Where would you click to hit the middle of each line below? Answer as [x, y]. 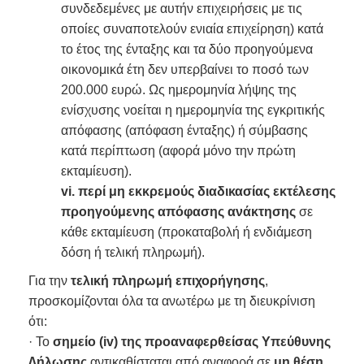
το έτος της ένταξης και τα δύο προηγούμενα [187, 49]
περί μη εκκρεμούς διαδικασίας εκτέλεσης [207, 191]
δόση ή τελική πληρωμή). [133, 252]
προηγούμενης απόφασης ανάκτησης [180, 212]
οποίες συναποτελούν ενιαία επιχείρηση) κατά [192, 29]
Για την [50, 281]
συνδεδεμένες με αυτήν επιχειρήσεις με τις [182, 9]
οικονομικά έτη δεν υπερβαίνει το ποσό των [185, 69]
